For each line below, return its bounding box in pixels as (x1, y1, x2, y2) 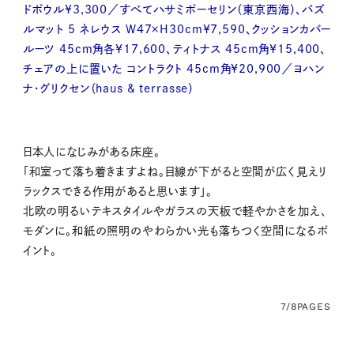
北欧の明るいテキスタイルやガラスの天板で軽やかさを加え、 (22, 205, 327, 217)
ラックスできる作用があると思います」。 (22, 186, 213, 198)
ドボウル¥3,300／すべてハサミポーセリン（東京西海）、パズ (22, 4, 326, 16)
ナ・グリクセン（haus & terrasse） (22, 83, 195, 95)
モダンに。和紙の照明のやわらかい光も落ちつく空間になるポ (22, 225, 329, 237)
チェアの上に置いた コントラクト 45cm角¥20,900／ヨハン (22, 63, 325, 75)
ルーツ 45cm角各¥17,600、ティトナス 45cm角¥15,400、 (22, 43, 327, 55)
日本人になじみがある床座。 (22, 146, 160, 158)
